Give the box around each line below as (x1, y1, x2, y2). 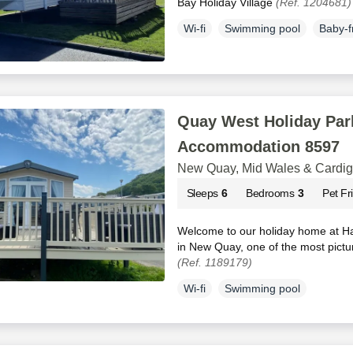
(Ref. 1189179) (176, 256, 252, 269)
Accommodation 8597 (176, 138, 340, 156)
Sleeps (186, 187, 218, 200)
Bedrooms (246, 187, 295, 200)
